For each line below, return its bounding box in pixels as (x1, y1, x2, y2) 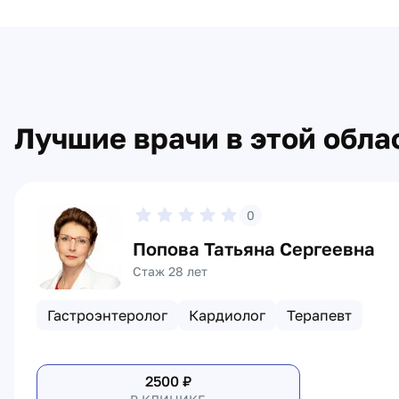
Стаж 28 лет (133, 264, 208, 279)
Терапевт (287, 306, 352, 324)
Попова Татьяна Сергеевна (133, 238, 375, 259)
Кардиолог (189, 306, 265, 324)
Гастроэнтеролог (47, 306, 167, 324)
